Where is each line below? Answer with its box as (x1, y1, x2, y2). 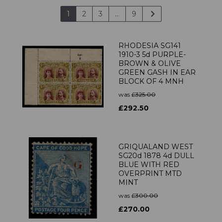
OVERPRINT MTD (118, 169, 182, 178)
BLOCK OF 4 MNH (118, 77, 184, 86)
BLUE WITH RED (118, 160, 179, 169)
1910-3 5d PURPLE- (118, 50, 186, 59)
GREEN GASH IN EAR (118, 68, 196, 77)
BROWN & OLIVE (118, 59, 181, 68)
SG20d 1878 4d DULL (118, 151, 194, 161)
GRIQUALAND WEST (118, 142, 193, 152)
